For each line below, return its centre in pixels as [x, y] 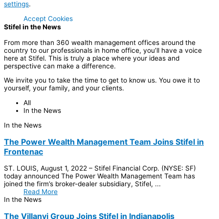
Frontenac [23, 151]
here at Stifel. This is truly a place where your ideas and [92, 58]
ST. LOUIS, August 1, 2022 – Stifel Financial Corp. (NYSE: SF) [100, 168]
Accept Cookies [48, 19]
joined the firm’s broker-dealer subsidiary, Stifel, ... [82, 184]
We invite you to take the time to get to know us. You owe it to [102, 80]
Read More [41, 191]
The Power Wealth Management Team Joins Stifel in [104, 142]
